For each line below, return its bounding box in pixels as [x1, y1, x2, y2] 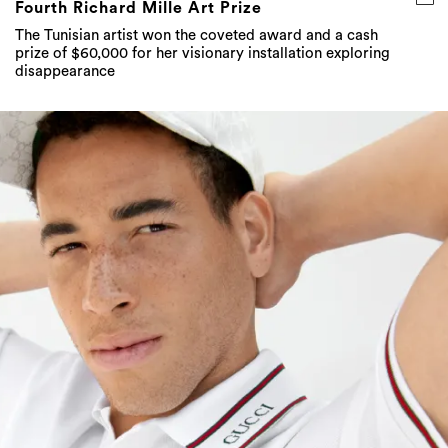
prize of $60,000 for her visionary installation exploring [15, 45, 390, 61]
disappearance [15, 63, 115, 79]
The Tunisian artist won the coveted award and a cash [15, 27, 378, 43]
